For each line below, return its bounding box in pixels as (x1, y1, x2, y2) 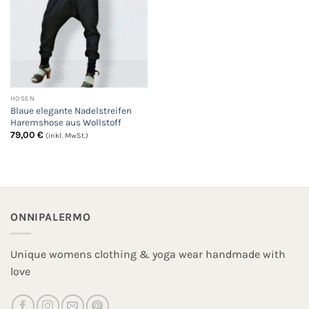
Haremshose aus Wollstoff (10, 117, 121, 128)
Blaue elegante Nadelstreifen (10, 105, 132, 116)
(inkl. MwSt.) (45, 131, 88, 141)
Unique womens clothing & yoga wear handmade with (10, 248, 286, 261)
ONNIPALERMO (10, 210, 91, 223)
